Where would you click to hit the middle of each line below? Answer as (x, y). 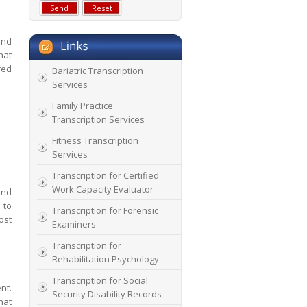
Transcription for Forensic (105, 210)
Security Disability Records (107, 294)
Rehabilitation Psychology (106, 259)
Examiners (74, 224)
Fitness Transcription (95, 140)
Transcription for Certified (106, 175)
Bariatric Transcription (98, 71)
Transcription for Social (100, 280)
